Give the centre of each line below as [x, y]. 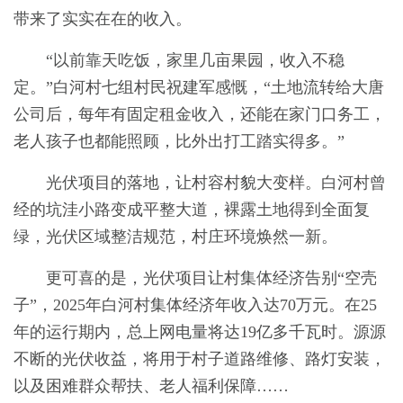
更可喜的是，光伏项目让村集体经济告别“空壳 [211, 278]
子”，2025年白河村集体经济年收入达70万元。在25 [195, 305]
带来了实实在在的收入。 [103, 19]
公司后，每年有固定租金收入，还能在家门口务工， [200, 115]
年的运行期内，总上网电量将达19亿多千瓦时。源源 [200, 332]
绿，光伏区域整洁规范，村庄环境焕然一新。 [175, 237]
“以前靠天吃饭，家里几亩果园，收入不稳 [195, 61]
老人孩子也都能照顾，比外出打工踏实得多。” [179, 142]
